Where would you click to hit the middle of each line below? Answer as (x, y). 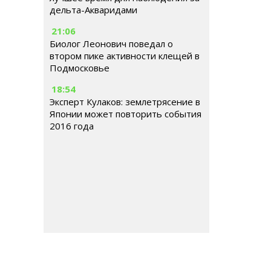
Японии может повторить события (126, 114)
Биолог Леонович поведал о (111, 44)
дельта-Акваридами (93, 10)
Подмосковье (80, 68)
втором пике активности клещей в (125, 56)
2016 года (72, 126)
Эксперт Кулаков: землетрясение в (125, 102)
